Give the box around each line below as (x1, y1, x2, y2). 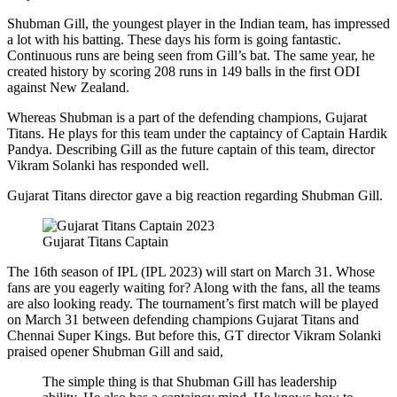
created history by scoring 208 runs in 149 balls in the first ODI (7, 63, 360, 79)
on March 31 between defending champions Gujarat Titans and (7, 311, 359, 327)
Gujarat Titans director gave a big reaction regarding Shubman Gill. (7, 187, 383, 203)
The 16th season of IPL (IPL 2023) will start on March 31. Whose (7, 263, 375, 279)
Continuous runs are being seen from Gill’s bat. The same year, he (7, 47, 375, 63)
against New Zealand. (7, 79, 129, 95)
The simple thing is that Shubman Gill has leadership (43, 373, 337, 389)
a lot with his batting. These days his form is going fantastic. (7, 31, 341, 47)
